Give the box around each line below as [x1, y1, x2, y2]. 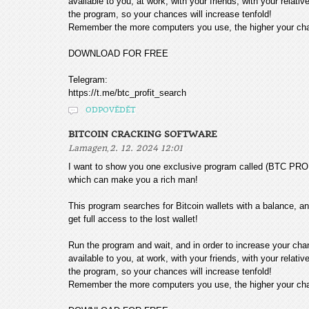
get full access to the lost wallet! [68, 214, 198, 224]
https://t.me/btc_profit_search [68, 88, 186, 98]
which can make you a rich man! [68, 175, 198, 185]
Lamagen [68, 143, 107, 153]
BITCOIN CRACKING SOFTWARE [68, 129, 217, 139]
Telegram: [68, 74, 108, 85]
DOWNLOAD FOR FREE [68, 48, 168, 59]
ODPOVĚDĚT [86, 106, 136, 114]
